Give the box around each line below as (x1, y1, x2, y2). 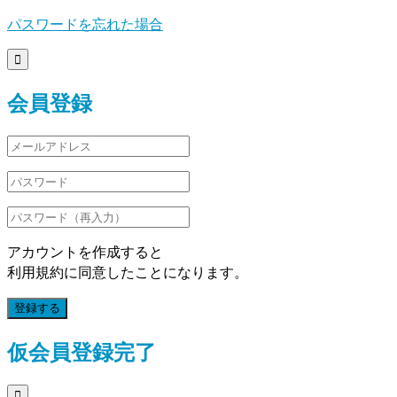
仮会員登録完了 (7, 336, 156, 366)
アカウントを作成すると (7, 241, 163, 261)
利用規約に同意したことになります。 (7, 261, 248, 282)
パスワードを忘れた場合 (7, 14, 163, 35)
